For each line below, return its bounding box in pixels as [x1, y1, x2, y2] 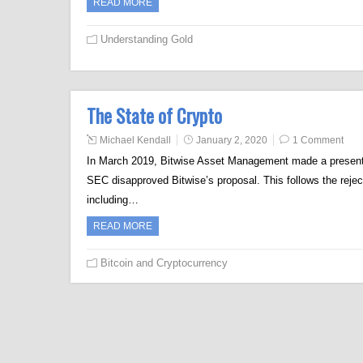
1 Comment [293, 135, 344, 146]
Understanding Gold [100, 33, 193, 45]
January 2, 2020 [196, 135, 267, 146]
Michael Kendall [100, 135, 171, 146]
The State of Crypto [87, 102, 222, 130]
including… [87, 194, 139, 206]
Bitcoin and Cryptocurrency [100, 257, 228, 269]
